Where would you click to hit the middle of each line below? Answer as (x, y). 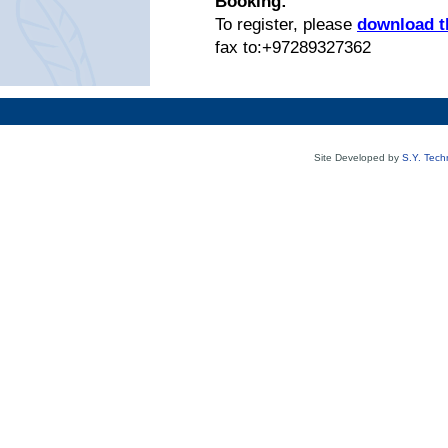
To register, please (286, 24)
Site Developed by (358, 157)
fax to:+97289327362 (293, 47)
